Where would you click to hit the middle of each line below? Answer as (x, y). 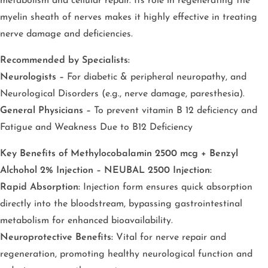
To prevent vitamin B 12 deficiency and (174, 110)
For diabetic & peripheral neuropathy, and (155, 77)
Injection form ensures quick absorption (166, 187)
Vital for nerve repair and (170, 237)
